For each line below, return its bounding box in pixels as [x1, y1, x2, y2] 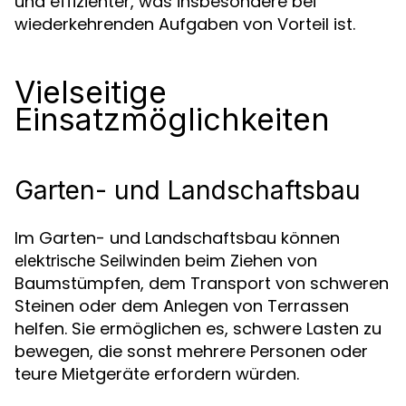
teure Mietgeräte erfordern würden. [14, 362, 299, 385]
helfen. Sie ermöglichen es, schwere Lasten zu [14, 317, 382, 340]
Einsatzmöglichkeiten [14, 101, 330, 138]
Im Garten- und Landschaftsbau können [14, 227, 340, 249]
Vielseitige [14, 73, 167, 111]
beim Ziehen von [180, 249, 317, 272]
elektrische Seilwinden [14, 251, 180, 270]
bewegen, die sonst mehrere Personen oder [14, 340, 368, 362]
